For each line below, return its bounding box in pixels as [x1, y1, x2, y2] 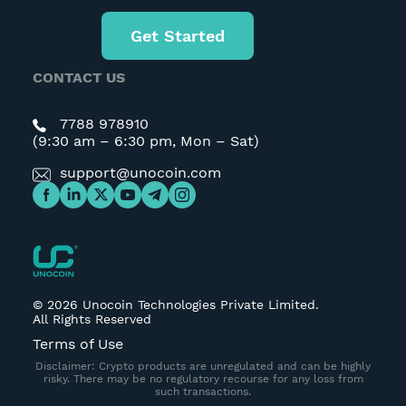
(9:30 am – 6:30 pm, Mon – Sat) [32, 131, 259, 150]
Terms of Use [32, 334, 123, 353]
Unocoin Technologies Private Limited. [77, 296, 319, 312]
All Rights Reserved [32, 311, 151, 326]
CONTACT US [32, 68, 125, 86]
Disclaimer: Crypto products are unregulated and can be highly [35, 359, 371, 372]
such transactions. [155, 384, 251, 398]
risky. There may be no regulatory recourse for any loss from [43, 372, 363, 385]
